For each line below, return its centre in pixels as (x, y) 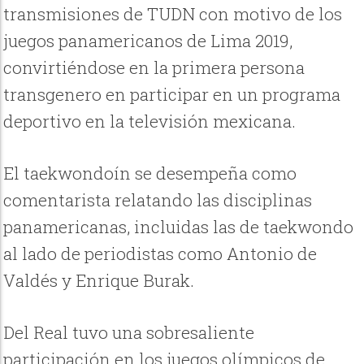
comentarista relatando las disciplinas (158, 200)
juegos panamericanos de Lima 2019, (148, 41)
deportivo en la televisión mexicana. (152, 121)
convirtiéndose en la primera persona (154, 68)
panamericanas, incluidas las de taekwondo (179, 227)
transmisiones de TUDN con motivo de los (173, 14)
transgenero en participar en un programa (172, 95)
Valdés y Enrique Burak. (101, 281)
